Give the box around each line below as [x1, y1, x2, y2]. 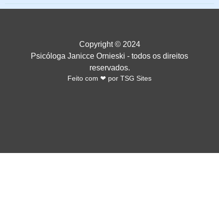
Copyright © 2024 [79, 40, 140, 48]
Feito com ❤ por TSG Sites [67, 74, 152, 82]
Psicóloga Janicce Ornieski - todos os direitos [31, 51, 188, 60]
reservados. [89, 63, 130, 72]
